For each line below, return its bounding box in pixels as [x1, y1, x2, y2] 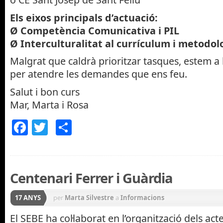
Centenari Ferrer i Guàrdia [10, 169, 173, 187]
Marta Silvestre [65, 193, 114, 202]
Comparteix [72, 116, 159, 138]
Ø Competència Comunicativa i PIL [10, 23, 179, 37]
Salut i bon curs [10, 85, 80, 99]
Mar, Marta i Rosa [10, 98, 89, 111]
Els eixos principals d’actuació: [10, 10, 158, 24]
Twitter [48, 116, 100, 138]
